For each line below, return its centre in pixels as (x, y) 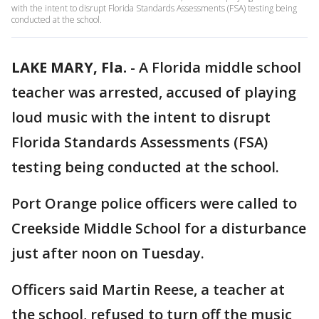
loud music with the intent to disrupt (141, 117)
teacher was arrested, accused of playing (154, 92)
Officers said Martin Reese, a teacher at (148, 289)
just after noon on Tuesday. (108, 253)
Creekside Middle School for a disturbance (159, 228)
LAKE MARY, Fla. (69, 67)
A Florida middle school (220, 67)
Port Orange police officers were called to (154, 203)
